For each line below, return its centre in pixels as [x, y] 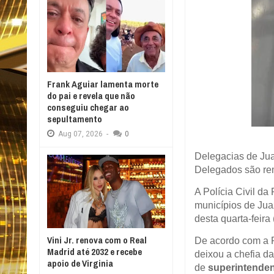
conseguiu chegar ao [88, 107]
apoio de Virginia [80, 263]
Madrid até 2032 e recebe [94, 252]
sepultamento [75, 119]
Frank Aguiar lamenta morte [103, 84]
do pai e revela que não [91, 96]
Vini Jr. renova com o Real [97, 240]
